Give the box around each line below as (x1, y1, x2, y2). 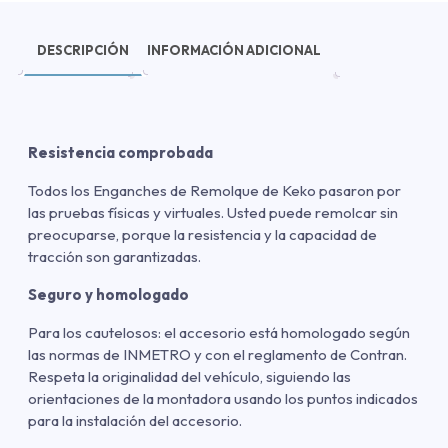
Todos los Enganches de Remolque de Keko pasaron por (28, 181, 401, 201)
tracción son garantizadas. (28, 247, 201, 267)
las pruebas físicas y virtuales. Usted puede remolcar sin (28, 203, 398, 223)
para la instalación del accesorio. (28, 411, 242, 431)
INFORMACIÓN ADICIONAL (147, 41, 321, 58)
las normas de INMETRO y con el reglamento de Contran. (28, 345, 407, 365)
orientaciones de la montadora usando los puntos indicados (28, 389, 418, 409)
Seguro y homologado (28, 285, 189, 305)
